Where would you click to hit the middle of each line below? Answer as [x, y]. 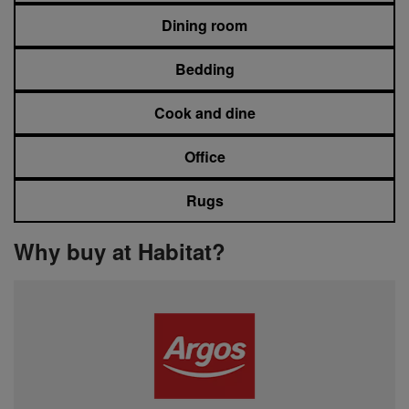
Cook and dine [204, 112]
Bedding [204, 68]
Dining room [204, 25]
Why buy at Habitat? [120, 251]
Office [204, 156]
